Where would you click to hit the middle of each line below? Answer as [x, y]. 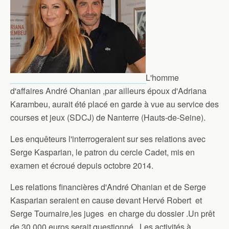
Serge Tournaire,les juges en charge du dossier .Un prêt [112, 213]
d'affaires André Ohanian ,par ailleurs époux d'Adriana [108, 91]
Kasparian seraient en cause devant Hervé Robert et [106, 200]
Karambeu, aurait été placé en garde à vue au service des [114, 104]
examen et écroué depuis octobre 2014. [82, 165]
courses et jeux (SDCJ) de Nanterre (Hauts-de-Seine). [108, 117]
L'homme [162, 77]
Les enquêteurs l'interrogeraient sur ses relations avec [108, 139]
